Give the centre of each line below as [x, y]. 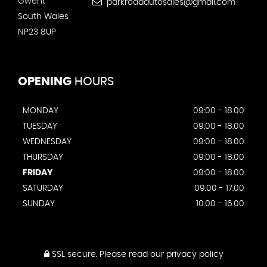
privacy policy [195, 254]
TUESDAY [40, 126]
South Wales [43, 17]
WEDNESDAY [47, 142]
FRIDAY [38, 173]
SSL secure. [73, 254]
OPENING [45, 82]
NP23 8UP [37, 32]
